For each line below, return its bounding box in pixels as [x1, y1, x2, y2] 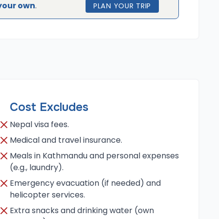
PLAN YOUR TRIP [93, 1, 151, 11]
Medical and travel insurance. [10, 134, 122, 146]
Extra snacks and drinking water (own [10, 205, 154, 216]
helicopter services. [10, 189, 85, 200]
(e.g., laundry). [10, 162, 64, 173]
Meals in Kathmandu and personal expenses [10, 150, 179, 161]
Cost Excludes [10, 100, 88, 114]
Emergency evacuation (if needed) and [10, 177, 161, 189]
